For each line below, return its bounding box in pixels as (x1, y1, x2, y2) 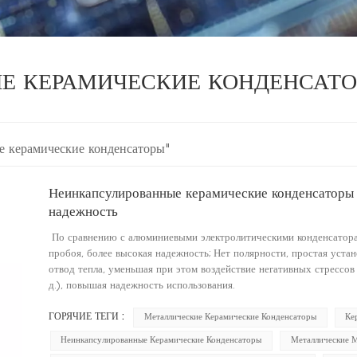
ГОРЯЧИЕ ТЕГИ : (48, 312, 124, 322)
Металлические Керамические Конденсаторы (144, 312, 317, 322)
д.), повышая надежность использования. (48, 280, 238, 291)
